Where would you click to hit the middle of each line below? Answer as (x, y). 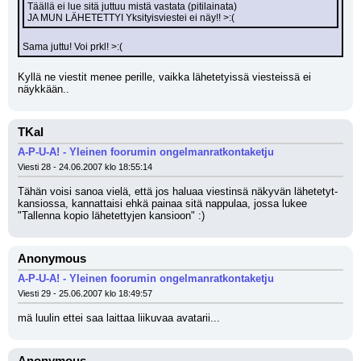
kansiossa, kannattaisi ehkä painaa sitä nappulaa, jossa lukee (162, 203)
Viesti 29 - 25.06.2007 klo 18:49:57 (85, 293)
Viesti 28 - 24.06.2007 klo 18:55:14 (85, 167)
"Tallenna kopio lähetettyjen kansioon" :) (111, 216)
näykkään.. (44, 89)
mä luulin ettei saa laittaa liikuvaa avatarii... (119, 318)
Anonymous (52, 259)
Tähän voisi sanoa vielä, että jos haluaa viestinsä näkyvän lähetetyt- (178, 191)
